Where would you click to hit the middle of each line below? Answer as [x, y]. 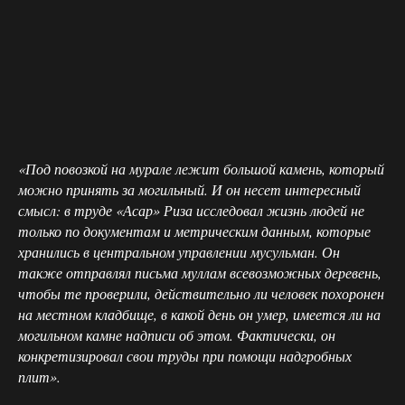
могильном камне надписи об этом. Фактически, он [177, 334]
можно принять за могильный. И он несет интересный [189, 189]
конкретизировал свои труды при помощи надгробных [185, 355]
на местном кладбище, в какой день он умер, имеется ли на [199, 314]
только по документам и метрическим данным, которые [194, 231]
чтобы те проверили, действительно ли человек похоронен [201, 293]
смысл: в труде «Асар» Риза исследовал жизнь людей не [191, 210]
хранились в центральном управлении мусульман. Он [179, 251]
